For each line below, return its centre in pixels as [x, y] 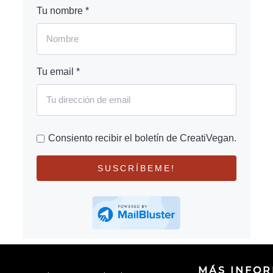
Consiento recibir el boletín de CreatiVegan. [142, 138]
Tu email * [58, 72]
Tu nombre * [62, 11]
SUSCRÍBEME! [136, 168]
